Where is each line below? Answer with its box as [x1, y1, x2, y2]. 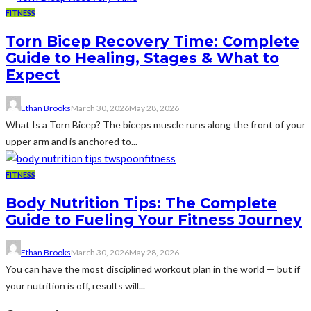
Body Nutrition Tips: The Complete [6, 194, 277, 212]
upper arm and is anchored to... [6, 135, 137, 147]
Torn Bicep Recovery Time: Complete [6, 33, 299, 51]
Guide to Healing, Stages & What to [6, 49, 279, 67]
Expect [6, 66, 60, 84]
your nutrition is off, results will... [6, 280, 145, 292]
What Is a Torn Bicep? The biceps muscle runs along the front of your [6, 118, 305, 131]
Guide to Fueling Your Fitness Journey [6, 210, 302, 228]
